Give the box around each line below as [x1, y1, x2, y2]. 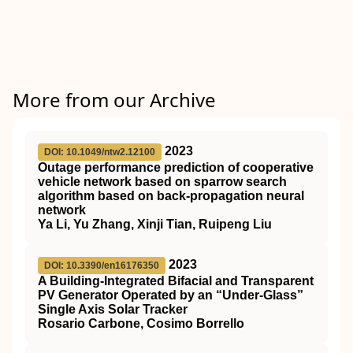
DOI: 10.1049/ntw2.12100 [44, 147, 155, 158]
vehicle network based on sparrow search [38, 175, 287, 188]
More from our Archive [13, 87, 216, 113]
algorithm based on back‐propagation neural [38, 189, 304, 203]
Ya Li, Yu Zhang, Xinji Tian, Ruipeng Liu [38, 217, 272, 231]
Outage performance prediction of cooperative [38, 161, 314, 174]
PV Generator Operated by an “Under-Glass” [38, 288, 303, 302]
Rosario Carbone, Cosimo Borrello [38, 317, 244, 330]
